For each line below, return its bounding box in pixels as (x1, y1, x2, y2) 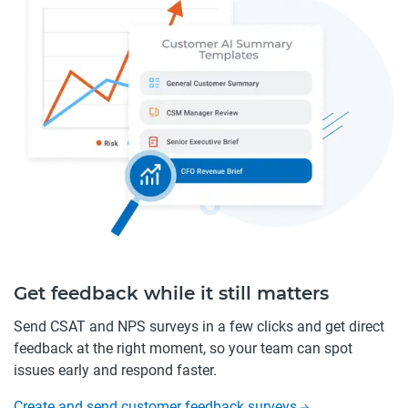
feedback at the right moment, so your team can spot (14, 339, 352, 357)
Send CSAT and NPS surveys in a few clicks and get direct (14, 317, 384, 335)
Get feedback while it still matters (14, 281, 329, 304)
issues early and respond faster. (14, 361, 217, 379)
